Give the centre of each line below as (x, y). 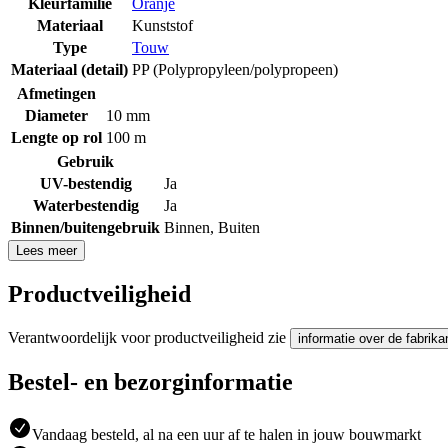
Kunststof (162, 25)
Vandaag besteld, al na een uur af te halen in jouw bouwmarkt (226, 434)
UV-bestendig (85, 183)
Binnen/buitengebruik (85, 227)
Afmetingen (56, 93)
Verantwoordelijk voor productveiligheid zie (149, 337)
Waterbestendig (85, 205)
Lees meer (46, 250)
